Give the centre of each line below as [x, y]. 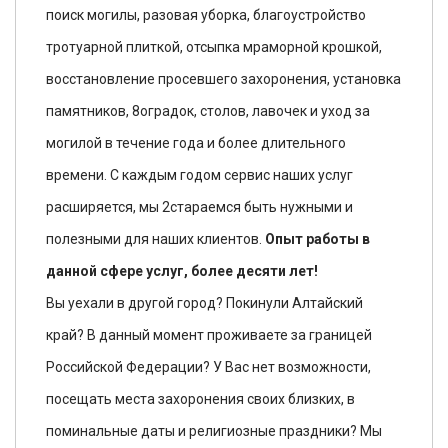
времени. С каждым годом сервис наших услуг [199, 175]
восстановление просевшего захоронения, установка [223, 79]
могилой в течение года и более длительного [196, 143]
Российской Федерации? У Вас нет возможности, [208, 367]
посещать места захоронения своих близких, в [200, 399]
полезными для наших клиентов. [155, 239]
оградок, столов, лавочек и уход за [255, 111]
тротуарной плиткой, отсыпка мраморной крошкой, [214, 47]
